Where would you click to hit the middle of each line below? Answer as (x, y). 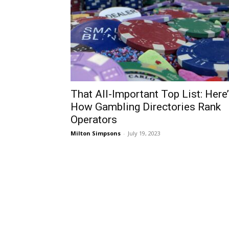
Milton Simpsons (96, 133)
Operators (94, 120)
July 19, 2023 (144, 133)
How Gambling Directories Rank (146, 107)
